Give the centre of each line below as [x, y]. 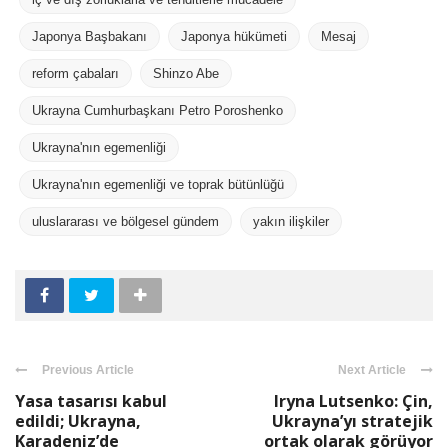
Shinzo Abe [186, 73]
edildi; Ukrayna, [78, 420]
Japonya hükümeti [234, 36]
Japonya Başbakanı [89, 36]
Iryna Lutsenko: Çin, [353, 400]
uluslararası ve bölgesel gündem [125, 221]
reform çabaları [75, 73]
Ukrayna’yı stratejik [352, 420]
